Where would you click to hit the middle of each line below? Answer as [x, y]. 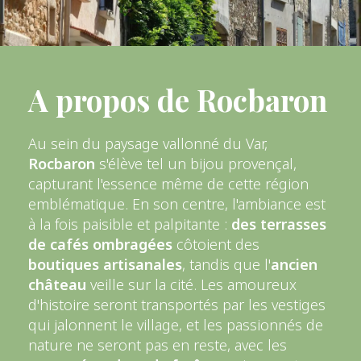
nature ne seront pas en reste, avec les [158, 345]
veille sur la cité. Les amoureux [191, 285]
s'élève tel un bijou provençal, [196, 164]
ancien [294, 265]
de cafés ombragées [100, 245]
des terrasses [277, 224]
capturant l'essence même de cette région [168, 184]
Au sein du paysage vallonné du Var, [148, 144]
